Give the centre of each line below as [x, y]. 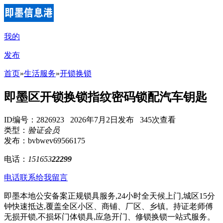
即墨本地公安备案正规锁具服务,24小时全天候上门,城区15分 [110, 196]
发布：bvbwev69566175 [45, 140]
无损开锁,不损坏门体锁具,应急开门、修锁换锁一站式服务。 [110, 217]
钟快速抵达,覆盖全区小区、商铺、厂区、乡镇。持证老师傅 [109, 206]
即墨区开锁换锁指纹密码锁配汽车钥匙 [106, 97]
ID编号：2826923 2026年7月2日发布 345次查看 [90, 119]
